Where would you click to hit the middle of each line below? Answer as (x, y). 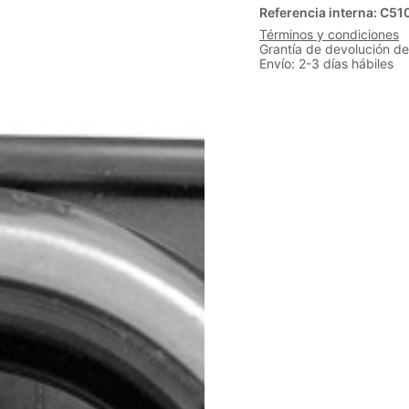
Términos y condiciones (329, 35)
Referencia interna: (320, 13)
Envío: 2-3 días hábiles (326, 64)
